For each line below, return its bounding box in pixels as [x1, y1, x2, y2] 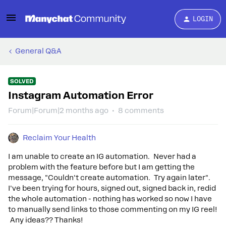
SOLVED [10, 78, 34, 85]
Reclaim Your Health [23, 134, 96, 142]
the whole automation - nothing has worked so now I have [8, 195, 212, 203]
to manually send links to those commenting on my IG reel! [8, 205, 217, 213]
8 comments [118, 106, 164, 115]
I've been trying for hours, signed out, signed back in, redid [8, 184, 216, 192]
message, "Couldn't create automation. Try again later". [8, 174, 210, 182]
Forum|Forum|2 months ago [8, 106, 108, 115]
